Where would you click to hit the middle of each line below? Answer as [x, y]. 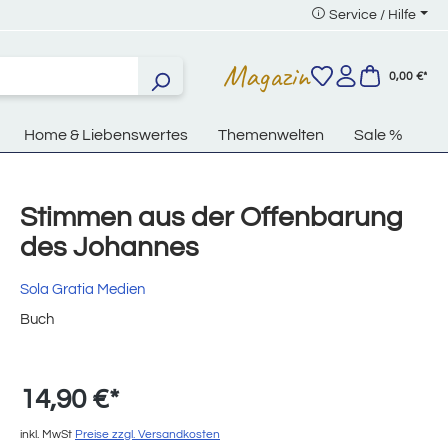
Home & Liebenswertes [106, 135]
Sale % [378, 135]
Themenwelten [271, 135]
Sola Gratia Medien [82, 290]
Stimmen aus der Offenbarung [211, 218]
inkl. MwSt [47, 435]
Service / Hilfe [373, 15]
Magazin [266, 75]
